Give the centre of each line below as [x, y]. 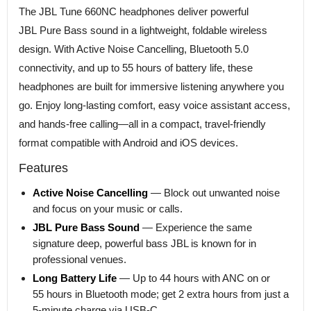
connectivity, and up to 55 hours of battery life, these [136, 67]
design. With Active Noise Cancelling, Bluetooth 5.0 [134, 49]
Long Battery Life [75, 278]
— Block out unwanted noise [214, 192]
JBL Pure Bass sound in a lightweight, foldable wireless [143, 30]
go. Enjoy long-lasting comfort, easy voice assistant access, [154, 105]
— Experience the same [196, 227]
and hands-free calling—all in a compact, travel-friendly [142, 124]
